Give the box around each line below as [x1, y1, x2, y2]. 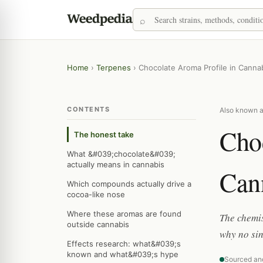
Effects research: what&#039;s [67, 239, 181, 248]
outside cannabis [67, 220, 129, 229]
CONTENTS [67, 105, 110, 113]
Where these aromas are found [67, 209, 181, 218]
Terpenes [96, 63, 131, 72]
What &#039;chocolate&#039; [67, 149, 176, 159]
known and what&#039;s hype [67, 249, 178, 259]
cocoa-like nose [67, 190, 125, 199]
